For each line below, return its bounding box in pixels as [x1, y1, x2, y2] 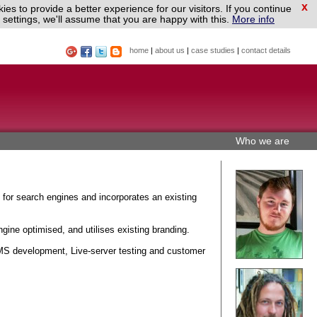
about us [155, 46, 185, 54]
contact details [241, 46, 291, 54]
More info [232, 14, 275, 25]
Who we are [236, 135, 289, 146]
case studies [191, 46, 235, 54]
